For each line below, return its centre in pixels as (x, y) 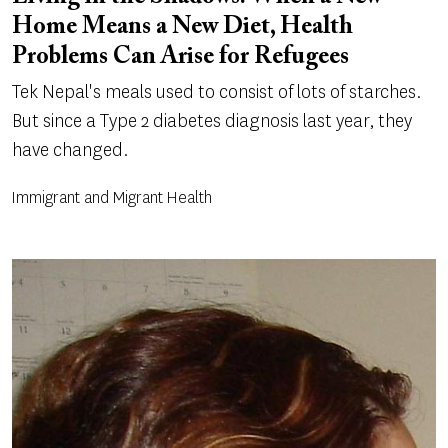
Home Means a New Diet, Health (182, 26)
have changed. (70, 149)
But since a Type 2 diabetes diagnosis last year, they (212, 120)
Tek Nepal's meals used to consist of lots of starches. (216, 91)
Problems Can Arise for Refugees (180, 56)
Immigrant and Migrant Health (112, 197)
